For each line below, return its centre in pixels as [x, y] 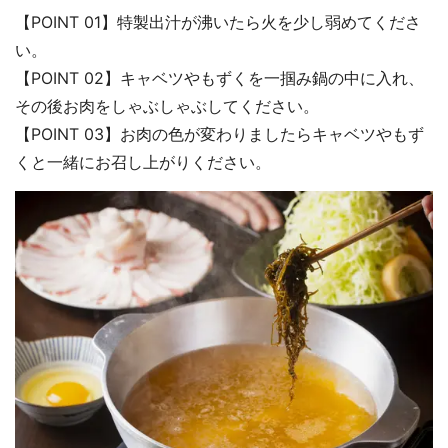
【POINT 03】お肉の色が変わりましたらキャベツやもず [219, 133]
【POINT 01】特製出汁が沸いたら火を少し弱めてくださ [218, 21]
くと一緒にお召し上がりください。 [143, 161]
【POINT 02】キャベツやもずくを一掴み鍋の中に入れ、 [219, 77]
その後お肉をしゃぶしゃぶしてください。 [167, 105]
